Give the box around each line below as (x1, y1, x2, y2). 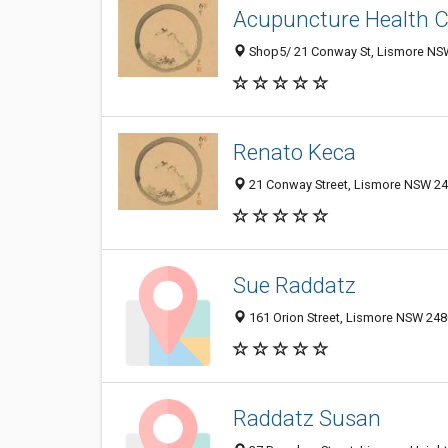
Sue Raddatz (233, 272, 356, 299)
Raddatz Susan (233, 405, 381, 432)
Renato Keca (233, 139, 356, 166)
